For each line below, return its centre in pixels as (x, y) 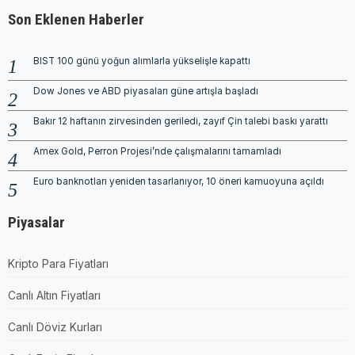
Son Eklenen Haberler (76, 19)
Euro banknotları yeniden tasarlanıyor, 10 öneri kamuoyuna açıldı (179, 181)
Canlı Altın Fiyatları (54, 295)
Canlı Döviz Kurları (55, 326)
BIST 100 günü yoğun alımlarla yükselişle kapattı (142, 61)
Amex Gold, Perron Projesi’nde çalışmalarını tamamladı (157, 151)
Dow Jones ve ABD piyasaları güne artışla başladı (146, 91)
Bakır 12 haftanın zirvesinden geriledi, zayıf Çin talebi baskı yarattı (181, 121)
